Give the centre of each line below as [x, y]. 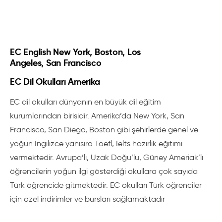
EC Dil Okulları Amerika [55, 82]
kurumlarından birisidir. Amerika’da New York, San [97, 116]
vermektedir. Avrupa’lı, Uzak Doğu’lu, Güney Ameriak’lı [107, 157]
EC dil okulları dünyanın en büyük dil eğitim [85, 102]
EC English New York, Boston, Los [75, 52]
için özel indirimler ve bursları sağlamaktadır [87, 199]
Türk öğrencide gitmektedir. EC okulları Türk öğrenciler [106, 185]
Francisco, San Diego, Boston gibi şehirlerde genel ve [104, 130]
